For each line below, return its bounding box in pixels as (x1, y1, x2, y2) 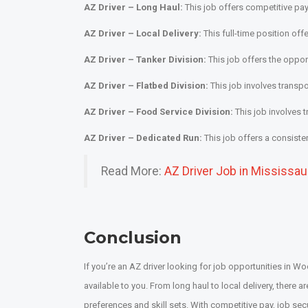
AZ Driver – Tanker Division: (84, 54, 206, 65)
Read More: (101, 164, 164, 178)
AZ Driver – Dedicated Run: (84, 132, 202, 143)
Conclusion (84, 227, 181, 247)
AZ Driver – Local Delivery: (84, 27, 201, 38)
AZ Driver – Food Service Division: (84, 106, 233, 117)
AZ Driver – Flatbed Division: (84, 80, 208, 91)
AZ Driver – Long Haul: (84, 1, 183, 12)
